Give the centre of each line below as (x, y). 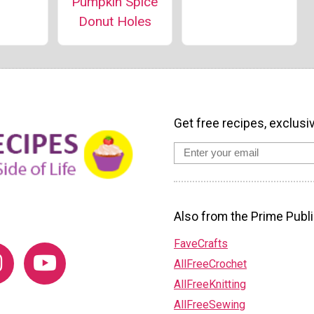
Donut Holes (115, 21)
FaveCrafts (201, 244)
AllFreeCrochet (210, 264)
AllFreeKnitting (210, 285)
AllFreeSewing (210, 305)
